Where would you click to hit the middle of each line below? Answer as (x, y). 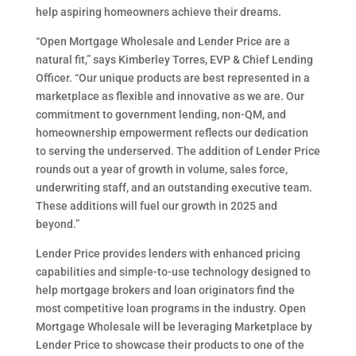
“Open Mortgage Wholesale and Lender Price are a (163, 41)
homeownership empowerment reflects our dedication (172, 133)
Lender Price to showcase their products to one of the (170, 345)
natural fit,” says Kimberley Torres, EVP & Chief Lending (174, 60)
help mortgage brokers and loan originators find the (165, 290)
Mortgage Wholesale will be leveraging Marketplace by (174, 327)
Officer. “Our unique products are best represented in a (172, 78)
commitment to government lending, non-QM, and (161, 114)
